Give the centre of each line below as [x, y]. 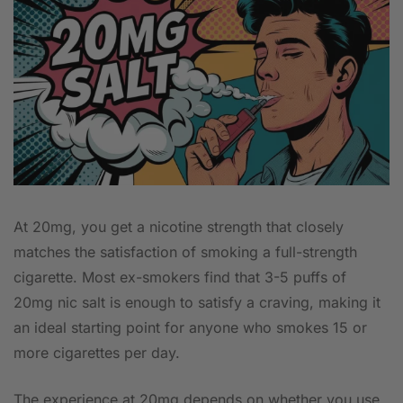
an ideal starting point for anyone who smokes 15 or [190, 328]
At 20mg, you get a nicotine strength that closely [179, 227]
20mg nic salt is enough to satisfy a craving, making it [197, 303]
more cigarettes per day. [97, 353]
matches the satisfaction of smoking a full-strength [185, 252]
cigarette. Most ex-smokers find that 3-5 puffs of [180, 278]
